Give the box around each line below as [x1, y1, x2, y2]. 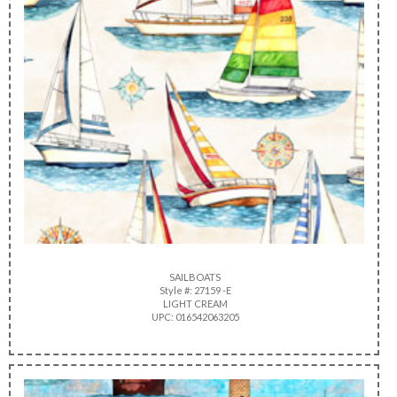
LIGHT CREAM [160, 297, 228, 309]
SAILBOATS [167, 270, 221, 283]
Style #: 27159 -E [157, 284, 231, 296]
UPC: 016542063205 [149, 310, 239, 323]
